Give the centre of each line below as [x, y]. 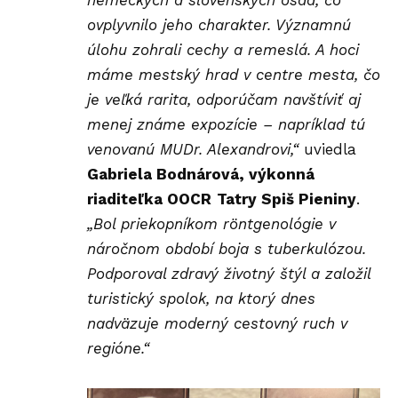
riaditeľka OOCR [149, 199]
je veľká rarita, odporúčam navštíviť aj [224, 99]
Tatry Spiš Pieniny [287, 199]
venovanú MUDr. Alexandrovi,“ [193, 149]
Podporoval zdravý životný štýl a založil [229, 273]
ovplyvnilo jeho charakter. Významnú [219, 24]
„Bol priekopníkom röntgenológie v [211, 223]
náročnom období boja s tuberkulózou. [227, 248]
